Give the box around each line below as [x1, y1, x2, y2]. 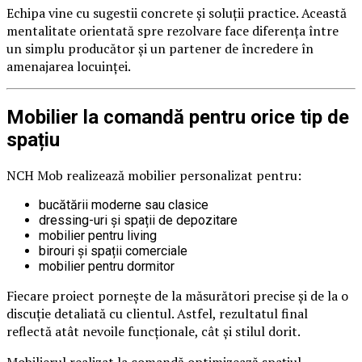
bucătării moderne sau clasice [39, 197, 208, 213]
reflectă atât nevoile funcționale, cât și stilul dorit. [6, 322, 301, 341]
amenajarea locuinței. [6, 57, 131, 75]
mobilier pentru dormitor [39, 259, 175, 275]
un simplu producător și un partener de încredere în [6, 39, 314, 57]
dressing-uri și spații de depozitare [39, 213, 238, 229]
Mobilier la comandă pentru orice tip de [6, 105, 349, 128]
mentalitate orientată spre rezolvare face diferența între [6, 21, 339, 40]
